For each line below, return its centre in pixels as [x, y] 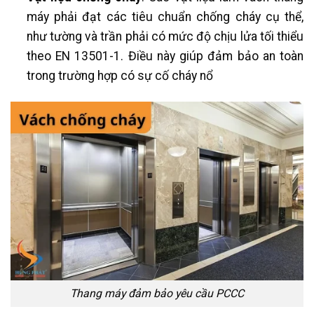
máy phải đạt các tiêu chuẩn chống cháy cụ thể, [165, 17]
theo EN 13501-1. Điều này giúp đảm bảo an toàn [165, 56]
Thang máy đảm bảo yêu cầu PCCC [157, 294]
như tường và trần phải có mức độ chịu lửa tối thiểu [165, 37]
